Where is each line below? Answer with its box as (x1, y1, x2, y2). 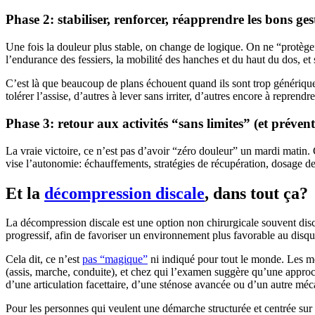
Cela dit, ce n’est (6, 253, 82, 266)
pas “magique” (82, 253, 148, 266)
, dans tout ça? (205, 184, 308, 202)
